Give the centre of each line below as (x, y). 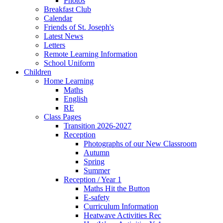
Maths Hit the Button (117, 189)
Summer (97, 171)
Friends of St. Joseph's (79, 27)
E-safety (97, 198)
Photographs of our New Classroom (140, 144)
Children (38, 72)
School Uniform (69, 63)
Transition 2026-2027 (98, 126)
